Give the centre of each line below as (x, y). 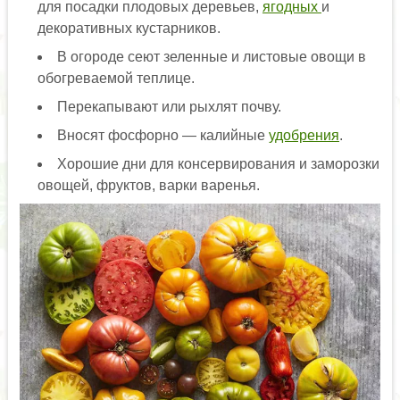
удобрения (304, 136)
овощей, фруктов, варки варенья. (148, 186)
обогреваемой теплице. (116, 79)
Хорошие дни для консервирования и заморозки (218, 164)
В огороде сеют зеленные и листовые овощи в (211, 57)
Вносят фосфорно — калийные (162, 136)
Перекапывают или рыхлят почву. (169, 107)
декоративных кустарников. (129, 29)
